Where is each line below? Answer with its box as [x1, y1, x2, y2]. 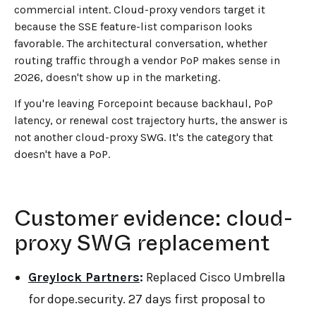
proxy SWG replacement [14, 226, 269, 259]
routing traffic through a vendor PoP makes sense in [14, 54, 280, 68]
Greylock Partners [28, 269, 140, 285]
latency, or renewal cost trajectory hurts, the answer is [14, 114, 288, 128]
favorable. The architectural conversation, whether [14, 37, 267, 51]
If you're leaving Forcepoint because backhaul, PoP [14, 97, 273, 111]
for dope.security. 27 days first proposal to [28, 291, 265, 307]
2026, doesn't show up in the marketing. [14, 71, 220, 85]
